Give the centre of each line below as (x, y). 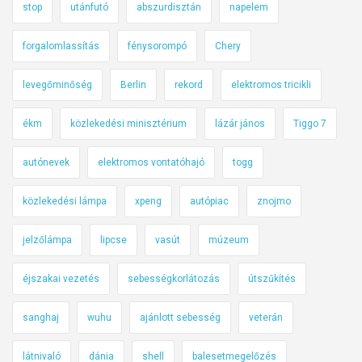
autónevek (46, 162)
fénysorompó (157, 46)
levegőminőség (57, 84)
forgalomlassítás (61, 46)
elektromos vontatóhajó (151, 162)
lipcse (114, 240)
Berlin (133, 84)
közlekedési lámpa (65, 201)
